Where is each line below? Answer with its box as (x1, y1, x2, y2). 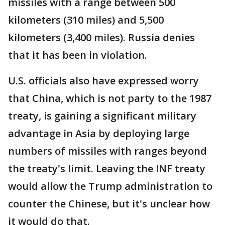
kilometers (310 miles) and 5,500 (8, 13, 164, 27)
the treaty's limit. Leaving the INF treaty (8, 162, 205, 176)
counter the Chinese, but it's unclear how (8, 197, 210, 211)
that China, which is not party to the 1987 (8, 91, 211, 105)
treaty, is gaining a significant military (8, 109, 196, 123)
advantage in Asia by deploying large (8, 127, 189, 141)
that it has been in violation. (8, 48, 147, 62)
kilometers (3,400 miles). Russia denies (8, 31, 195, 45)
